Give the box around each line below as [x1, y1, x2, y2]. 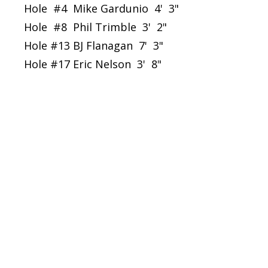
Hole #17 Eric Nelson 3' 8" [24, 57, 162, 71]
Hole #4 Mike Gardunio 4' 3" [24, 1, 179, 16]
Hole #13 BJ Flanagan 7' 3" [24, 38, 163, 53]
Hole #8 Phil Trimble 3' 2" [24, 20, 167, 34]
